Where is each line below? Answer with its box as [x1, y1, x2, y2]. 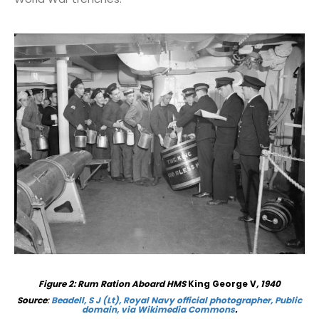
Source [17, 293, 47, 306]
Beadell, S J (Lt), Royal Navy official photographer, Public [51, 293, 302, 306]
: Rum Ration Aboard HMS [73, 277, 188, 290]
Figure [38, 277, 68, 290]
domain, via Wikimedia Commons [82, 303, 235, 315]
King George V [188, 277, 256, 290]
